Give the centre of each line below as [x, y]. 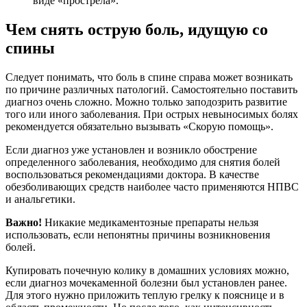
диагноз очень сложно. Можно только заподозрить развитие [146, 101]
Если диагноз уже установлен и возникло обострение [131, 149]
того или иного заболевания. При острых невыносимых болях [152, 114]
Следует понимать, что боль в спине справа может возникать [149, 77]
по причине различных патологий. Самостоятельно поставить [151, 89]
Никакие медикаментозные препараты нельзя [150, 222]
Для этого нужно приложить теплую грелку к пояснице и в [145, 295]
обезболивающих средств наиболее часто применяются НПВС [152, 186]
